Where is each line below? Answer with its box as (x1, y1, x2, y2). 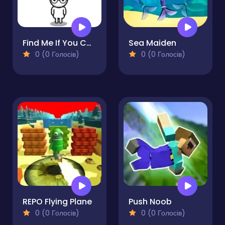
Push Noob (129, 196, 172, 208)
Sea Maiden (129, 37, 176, 49)
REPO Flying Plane (23, 196, 92, 208)
